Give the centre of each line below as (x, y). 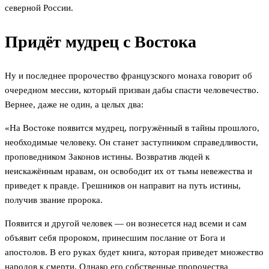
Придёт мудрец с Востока (101, 42)
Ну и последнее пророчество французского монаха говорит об (128, 76)
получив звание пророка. (54, 200)
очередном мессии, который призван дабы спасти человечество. (132, 90)
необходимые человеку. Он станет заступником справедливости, (131, 143)
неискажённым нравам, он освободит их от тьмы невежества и (128, 171)
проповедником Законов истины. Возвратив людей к (107, 157)
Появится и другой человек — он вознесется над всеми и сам (126, 224)
